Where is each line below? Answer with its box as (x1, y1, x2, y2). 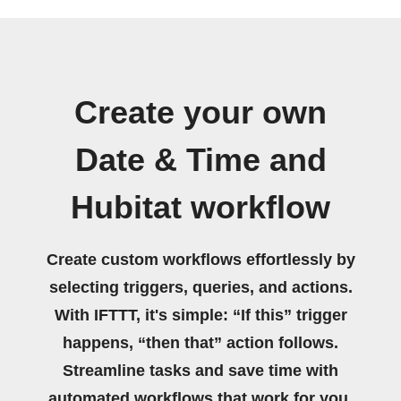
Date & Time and (74, 141, 327, 178)
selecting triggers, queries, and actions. (48, 277, 353, 296)
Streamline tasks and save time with (63, 361, 338, 380)
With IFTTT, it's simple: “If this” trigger (54, 305, 347, 324)
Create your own (74, 94, 327, 131)
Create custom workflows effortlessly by (46, 250, 355, 269)
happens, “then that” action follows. (63, 333, 338, 352)
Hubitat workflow (71, 189, 330, 226)
